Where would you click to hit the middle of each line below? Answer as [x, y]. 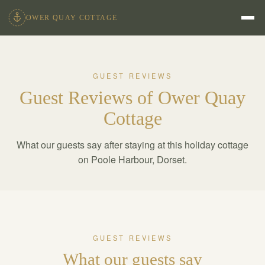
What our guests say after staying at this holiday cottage [132, 145]
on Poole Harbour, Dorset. [132, 159]
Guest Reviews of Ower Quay [132, 98]
